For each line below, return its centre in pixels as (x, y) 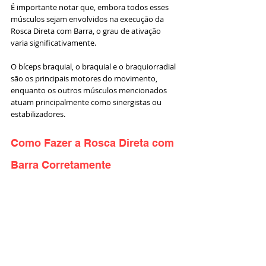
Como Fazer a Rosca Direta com (94, 143)
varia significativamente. (53, 43)
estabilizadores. (38, 114)
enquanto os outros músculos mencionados (90, 91)
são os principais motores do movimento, (85, 79)
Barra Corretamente (61, 165)
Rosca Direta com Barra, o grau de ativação (87, 31)
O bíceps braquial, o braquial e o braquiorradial (94, 67)
